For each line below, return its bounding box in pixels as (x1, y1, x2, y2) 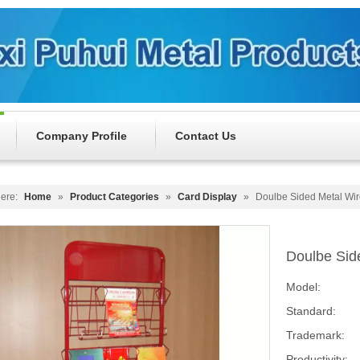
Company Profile (36, 129, 127, 143)
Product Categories (70, 191, 159, 203)
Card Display (178, 191, 237, 203)
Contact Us (175, 129, 236, 143)
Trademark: (286, 329, 345, 342)
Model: (286, 280, 321, 294)
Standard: (286, 305, 336, 318)
